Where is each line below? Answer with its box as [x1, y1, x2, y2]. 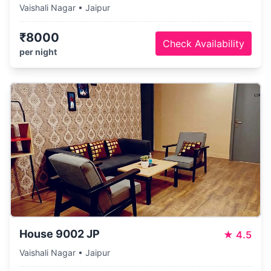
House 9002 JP [19, 227, 100, 240]
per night [19, 47, 57, 57]
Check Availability [163, 38, 244, 50]
